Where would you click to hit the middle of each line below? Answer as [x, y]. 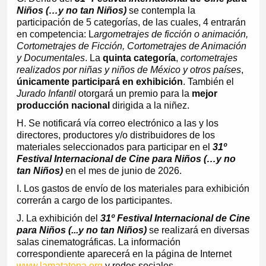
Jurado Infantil [46, 94]
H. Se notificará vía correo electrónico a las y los [117, 123]
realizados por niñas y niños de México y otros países [129, 70]
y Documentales [50, 58]
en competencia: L [55, 34]
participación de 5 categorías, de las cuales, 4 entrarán [131, 23]
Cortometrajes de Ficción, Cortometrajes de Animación [131, 46]
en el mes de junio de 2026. [122, 171]
